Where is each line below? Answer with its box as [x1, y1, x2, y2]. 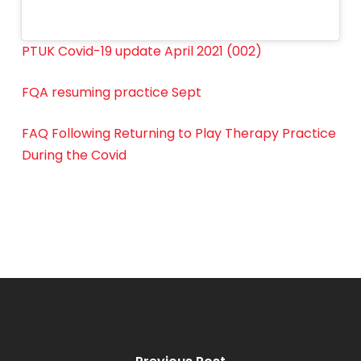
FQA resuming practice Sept [21, 83, 201, 102]
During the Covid [21, 146, 127, 165]
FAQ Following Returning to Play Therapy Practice [21, 124, 336, 143]
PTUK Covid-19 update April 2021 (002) [21, 42, 262, 61]
